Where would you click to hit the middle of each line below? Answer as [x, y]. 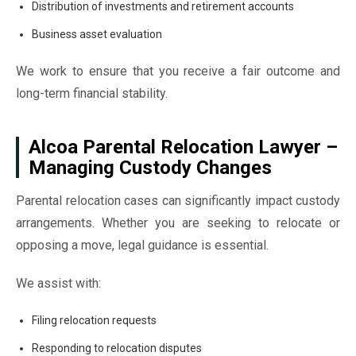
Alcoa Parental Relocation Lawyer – [183, 147]
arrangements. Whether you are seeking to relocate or [178, 223]
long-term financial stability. [92, 93]
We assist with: [58, 283]
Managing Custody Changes [150, 168]
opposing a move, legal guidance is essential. [142, 245]
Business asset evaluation [97, 34]
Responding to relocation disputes [117, 348]
